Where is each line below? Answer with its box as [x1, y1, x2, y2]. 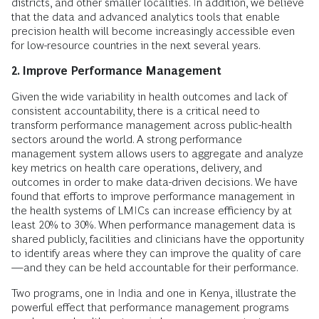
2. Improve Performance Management [11, 65, 221, 78]
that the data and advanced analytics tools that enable [11, 11, 280, 23]
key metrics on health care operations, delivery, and [11, 162, 262, 174]
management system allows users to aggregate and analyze [11, 147, 303, 160]
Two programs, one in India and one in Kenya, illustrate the [11, 287, 296, 300]
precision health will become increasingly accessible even [11, 25, 295, 38]
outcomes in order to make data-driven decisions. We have [11, 176, 298, 189]
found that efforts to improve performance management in [11, 190, 295, 203]
